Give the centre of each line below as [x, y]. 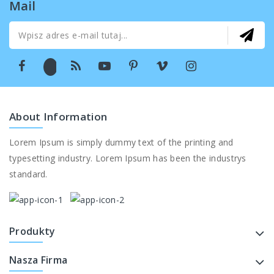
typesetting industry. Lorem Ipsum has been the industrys [128, 158]
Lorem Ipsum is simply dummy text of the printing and [121, 142]
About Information [58, 116]
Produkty [32, 231]
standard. [28, 174]
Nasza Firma [39, 260]
